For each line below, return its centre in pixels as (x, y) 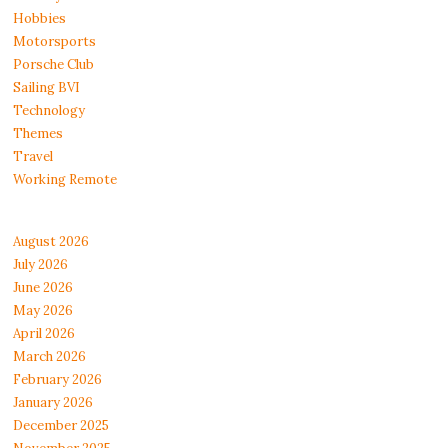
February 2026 (58, 380)
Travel (33, 157)
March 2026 (50, 357)
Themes (38, 134)
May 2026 (43, 311)
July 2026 (41, 265)
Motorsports (55, 42)
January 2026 (53, 403)
